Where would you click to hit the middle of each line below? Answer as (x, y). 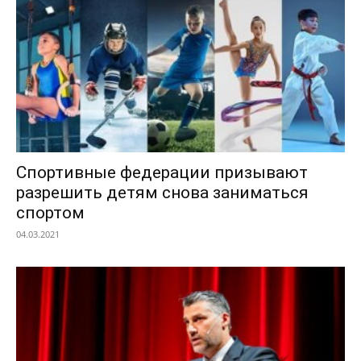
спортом (50, 212)
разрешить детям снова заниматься (162, 192)
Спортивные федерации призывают (162, 172)
